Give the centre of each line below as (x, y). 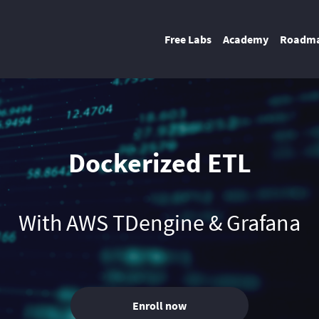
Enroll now (159, 305)
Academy (246, 39)
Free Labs (188, 39)
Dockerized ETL (159, 163)
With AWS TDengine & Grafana (159, 223)
